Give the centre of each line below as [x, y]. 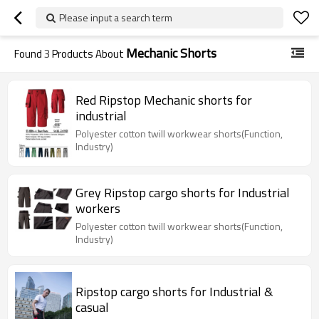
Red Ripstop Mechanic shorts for [164, 100]
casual [92, 308]
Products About [88, 54]
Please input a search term [116, 17]
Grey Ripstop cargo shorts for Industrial [183, 192]
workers [98, 208]
